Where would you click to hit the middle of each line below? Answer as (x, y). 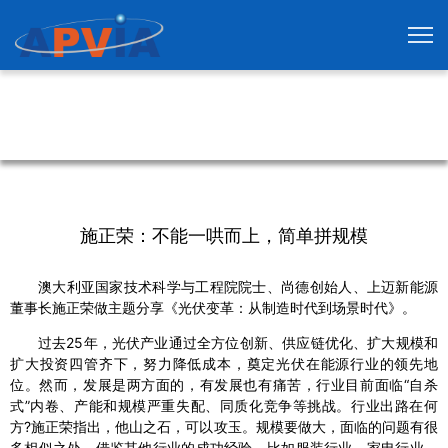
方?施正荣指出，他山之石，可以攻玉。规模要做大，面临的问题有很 (224, 427)
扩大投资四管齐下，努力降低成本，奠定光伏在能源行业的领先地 (224, 364)
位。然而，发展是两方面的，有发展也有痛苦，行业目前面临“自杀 (224, 385)
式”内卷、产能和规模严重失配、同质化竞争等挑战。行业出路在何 (224, 406)
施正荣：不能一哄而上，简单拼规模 (224, 236)
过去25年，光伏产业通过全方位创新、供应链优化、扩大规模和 (238, 343)
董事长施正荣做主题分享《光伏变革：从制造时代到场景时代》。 (213, 308)
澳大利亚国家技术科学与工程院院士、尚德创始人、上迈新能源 (238, 287)
